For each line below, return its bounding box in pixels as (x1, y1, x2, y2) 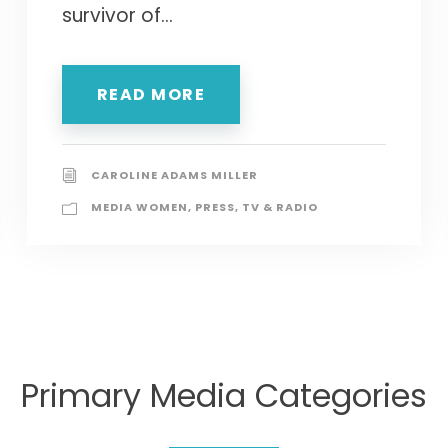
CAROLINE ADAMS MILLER (90, 166, 258, 183)
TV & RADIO (241, 198, 318, 215)
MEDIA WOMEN (90, 198, 188, 215)
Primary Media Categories (21, 372, 427, 418)
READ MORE (96, 82, 206, 106)
